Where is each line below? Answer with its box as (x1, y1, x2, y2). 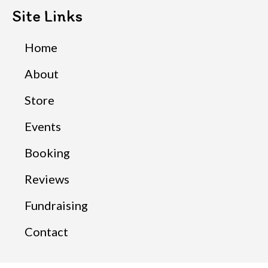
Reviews (25, 171, 69, 186)
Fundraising (25, 197, 88, 212)
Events (25, 118, 61, 133)
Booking (25, 145, 70, 160)
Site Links (12, 5, 83, 26)
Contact (25, 224, 68, 239)
